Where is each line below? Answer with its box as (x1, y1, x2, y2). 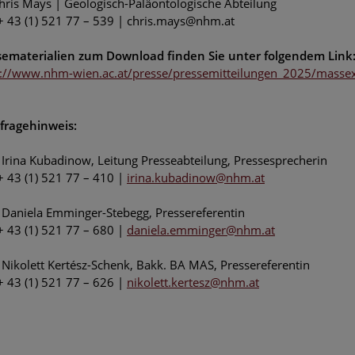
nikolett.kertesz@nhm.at (127, 273, 259, 290)
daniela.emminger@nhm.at (127, 221, 275, 238)
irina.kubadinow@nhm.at (127, 169, 265, 185)
